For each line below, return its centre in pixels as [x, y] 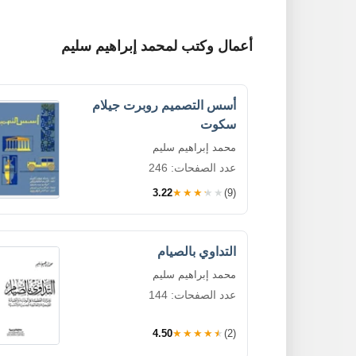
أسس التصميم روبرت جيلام [164, 105]
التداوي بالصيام [197, 252]
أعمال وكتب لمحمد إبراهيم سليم [157, 46]
